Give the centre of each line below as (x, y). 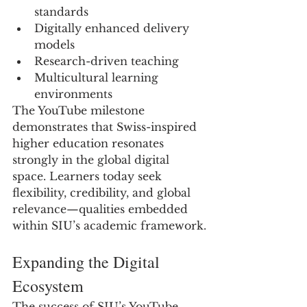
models (54, 45)
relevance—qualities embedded (102, 209)
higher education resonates (90, 143)
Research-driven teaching (107, 61)
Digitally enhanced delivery (113, 28)
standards (61, 12)
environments (73, 94)
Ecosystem (48, 286)
